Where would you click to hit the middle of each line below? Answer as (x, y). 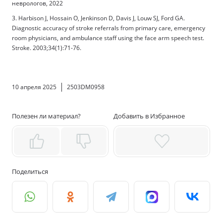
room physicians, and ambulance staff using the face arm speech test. (108, 38)
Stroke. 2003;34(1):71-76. (47, 48)
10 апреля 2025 (34, 87)
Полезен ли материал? (46, 116)
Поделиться (30, 171)
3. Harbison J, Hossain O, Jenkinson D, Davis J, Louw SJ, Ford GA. (98, 18)
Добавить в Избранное (149, 116)
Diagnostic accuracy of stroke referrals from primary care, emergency (109, 28)
